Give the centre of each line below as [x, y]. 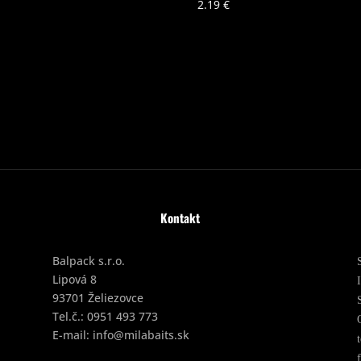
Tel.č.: [69, 317]
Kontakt [180, 218]
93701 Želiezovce [98, 298]
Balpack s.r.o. [88, 261]
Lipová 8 [74, 280]
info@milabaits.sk [141, 335]
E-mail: [72, 335]
